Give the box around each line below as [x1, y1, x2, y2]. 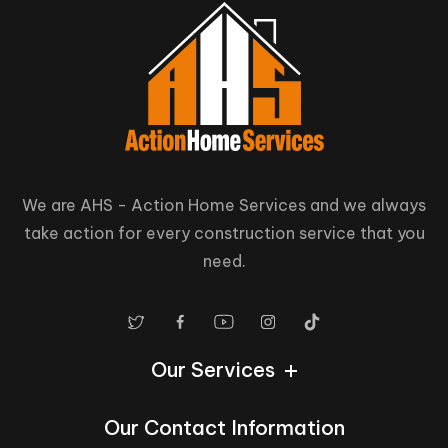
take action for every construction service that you [23, 222, 425, 243]
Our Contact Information [103, 414, 345, 440]
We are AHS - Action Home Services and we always [22, 194, 426, 215]
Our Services [151, 356, 275, 382]
